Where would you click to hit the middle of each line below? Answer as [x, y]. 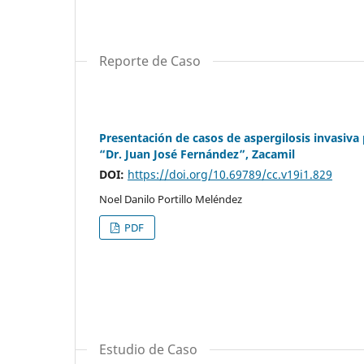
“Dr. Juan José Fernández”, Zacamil [197, 154]
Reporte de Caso [150, 61]
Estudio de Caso [148, 349]
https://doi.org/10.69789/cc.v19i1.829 [230, 174]
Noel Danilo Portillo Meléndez [171, 199]
